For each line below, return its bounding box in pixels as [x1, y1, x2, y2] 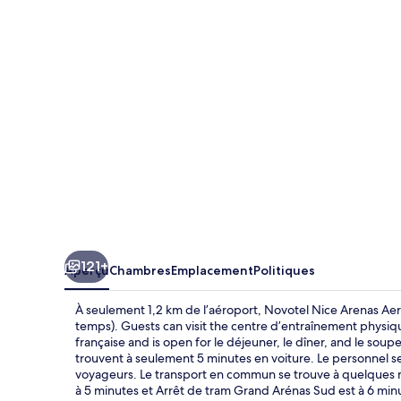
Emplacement [171, 261, 253, 278]
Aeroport [64, 55, 159, 81]
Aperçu [64, 261, 109, 278]
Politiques [253, 261, 315, 278]
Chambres [109, 261, 171, 278]
